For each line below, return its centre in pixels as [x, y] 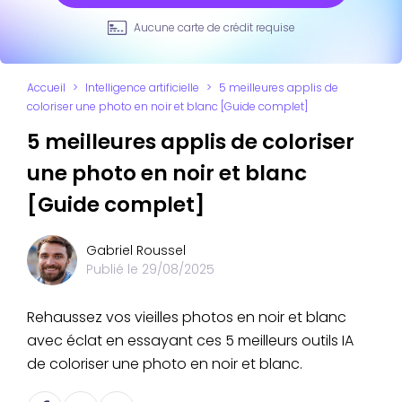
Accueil [46, 87]
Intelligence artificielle [142, 87]
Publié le [114, 269]
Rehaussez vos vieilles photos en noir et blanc [187, 317]
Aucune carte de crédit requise [214, 27]
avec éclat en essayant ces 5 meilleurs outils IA [190, 340]
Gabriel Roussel [136, 250]
